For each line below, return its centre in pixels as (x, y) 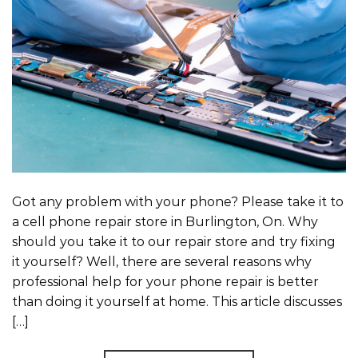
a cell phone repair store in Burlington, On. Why (165, 221)
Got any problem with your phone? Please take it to (178, 201)
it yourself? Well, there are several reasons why (162, 261)
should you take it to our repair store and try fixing (174, 241)
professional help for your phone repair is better (165, 281)
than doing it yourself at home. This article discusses (177, 301)
